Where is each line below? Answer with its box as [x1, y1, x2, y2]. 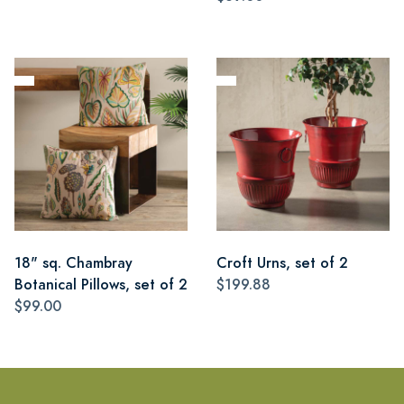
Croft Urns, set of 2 [216, 252, 348, 273]
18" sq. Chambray [14, 252, 133, 273]
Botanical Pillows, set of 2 [14, 273, 188, 295]
